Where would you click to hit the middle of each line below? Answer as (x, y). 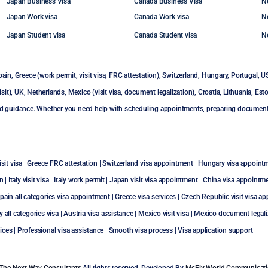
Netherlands (46, 92)
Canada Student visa (165, 35)
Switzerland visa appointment (148, 163)
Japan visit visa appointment (154, 180)
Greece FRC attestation (63, 163)
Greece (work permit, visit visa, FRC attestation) (87, 75)
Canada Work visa (161, 17)
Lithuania (237, 92)
